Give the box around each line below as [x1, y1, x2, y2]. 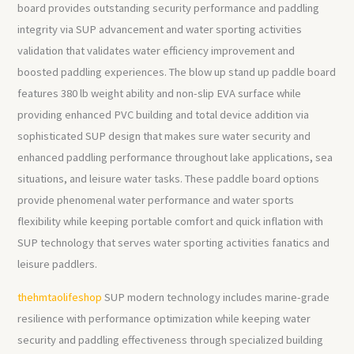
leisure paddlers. [17, 256, 98, 271]
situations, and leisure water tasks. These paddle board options [17, 171, 320, 186]
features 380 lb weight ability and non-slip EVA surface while [17, 85, 302, 100]
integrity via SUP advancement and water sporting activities [17, 21, 303, 36]
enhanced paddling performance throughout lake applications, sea [17, 149, 333, 164]
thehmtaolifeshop [17, 289, 103, 304]
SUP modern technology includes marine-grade [102, 289, 330, 304]
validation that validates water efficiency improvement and [17, 43, 296, 58]
